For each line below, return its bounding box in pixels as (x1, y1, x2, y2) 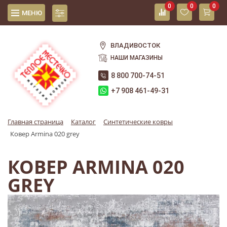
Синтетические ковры (103, 117, 173, 127)
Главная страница (8, 117, 63, 127)
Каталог (71, 117, 96, 127)
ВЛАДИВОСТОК (110, 42, 161, 49)
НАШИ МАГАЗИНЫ (110, 54, 163, 61)
